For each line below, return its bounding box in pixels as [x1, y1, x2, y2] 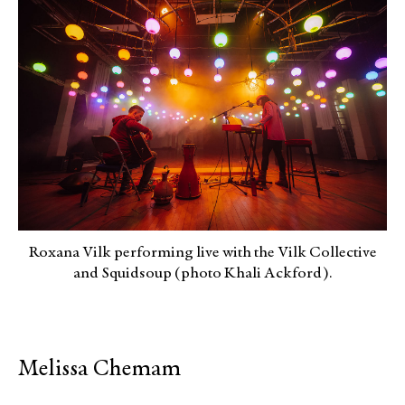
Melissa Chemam [18, 357, 181, 381]
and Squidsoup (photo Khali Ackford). [72, 266, 333, 283]
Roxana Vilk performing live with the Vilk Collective [28, 245, 377, 262]
